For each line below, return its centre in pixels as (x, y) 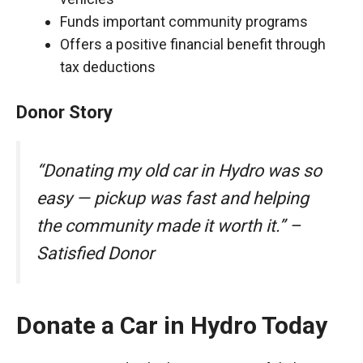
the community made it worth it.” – (169, 226)
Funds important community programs (184, 21)
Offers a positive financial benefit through (193, 44)
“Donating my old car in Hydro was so (179, 171)
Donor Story (64, 112)
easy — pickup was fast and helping (173, 198)
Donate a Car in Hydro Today (172, 326)
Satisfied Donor (95, 253)
